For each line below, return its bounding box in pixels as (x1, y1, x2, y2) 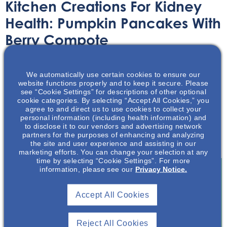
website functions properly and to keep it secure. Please (18, 79, 209, 87)
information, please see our (40, 165, 133, 173)
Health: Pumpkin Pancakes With (5, 14, 221, 32)
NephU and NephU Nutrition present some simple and (5, 126, 208, 135)
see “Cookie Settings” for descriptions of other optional (20, 87, 206, 96)
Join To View (26, 184, 74, 195)
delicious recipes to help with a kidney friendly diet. (5, 138, 197, 146)
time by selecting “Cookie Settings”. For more (36, 156, 191, 165)
